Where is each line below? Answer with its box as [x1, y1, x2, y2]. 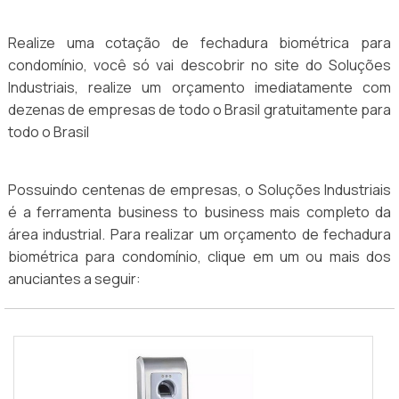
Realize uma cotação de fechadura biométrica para [8, 33, 391, 53]
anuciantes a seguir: [8, 269, 141, 289]
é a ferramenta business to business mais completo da [8, 202, 391, 223]
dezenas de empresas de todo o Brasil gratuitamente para [8, 100, 391, 120]
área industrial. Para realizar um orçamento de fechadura [8, 224, 391, 245]
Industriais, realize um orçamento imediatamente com [8, 77, 391, 98]
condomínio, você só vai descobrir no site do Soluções [8, 55, 391, 76]
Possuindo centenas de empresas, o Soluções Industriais [8, 180, 391, 200]
